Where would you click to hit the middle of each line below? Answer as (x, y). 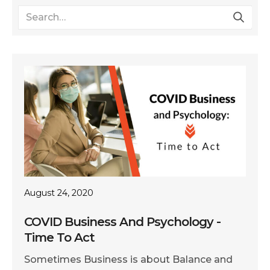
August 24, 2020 (59, 193)
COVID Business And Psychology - (122, 222)
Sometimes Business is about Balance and (128, 259)
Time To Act (59, 237)
